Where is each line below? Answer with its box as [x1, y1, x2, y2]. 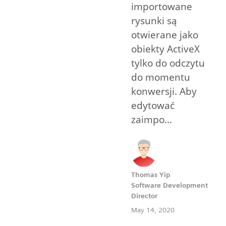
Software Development [131, 181, 208, 190]
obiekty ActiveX [131, 42, 200, 56]
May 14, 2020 [131, 206, 175, 214]
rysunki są [131, 14, 177, 28]
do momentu [131, 71, 190, 84]
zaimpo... [131, 113, 172, 127]
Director [131, 192, 157, 200]
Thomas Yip [131, 171, 170, 179]
